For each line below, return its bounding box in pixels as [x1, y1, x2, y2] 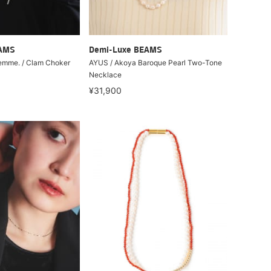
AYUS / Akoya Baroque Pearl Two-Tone [89, 58, 223, 67]
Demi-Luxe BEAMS [89, 46, 163, 55]
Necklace [89, 70, 122, 79]
